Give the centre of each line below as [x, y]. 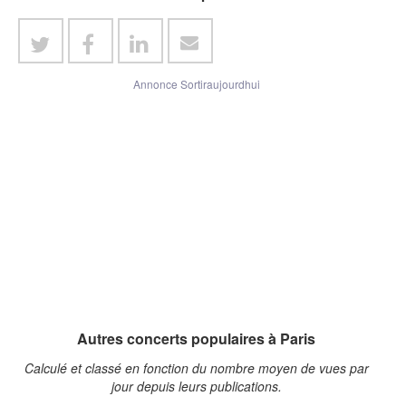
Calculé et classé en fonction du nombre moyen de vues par [196, 367]
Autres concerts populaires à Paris [196, 338]
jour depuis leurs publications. [196, 386]
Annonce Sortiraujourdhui [196, 83]
